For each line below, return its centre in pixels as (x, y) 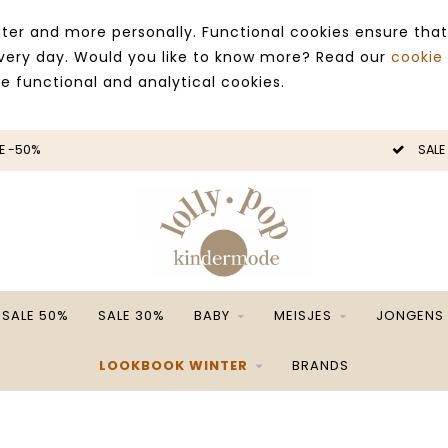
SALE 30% (131, 315)
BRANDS (320, 365)
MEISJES (303, 315)
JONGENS (410, 315)
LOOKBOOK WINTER (173, 365)
